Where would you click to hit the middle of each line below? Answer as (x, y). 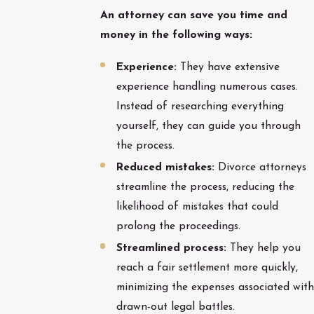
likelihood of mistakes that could (197, 206)
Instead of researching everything (200, 106)
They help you (263, 248)
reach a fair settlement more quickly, (207, 267)
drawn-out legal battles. (175, 307)
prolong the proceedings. (178, 226)
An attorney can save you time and (193, 16)
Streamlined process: (171, 248)
